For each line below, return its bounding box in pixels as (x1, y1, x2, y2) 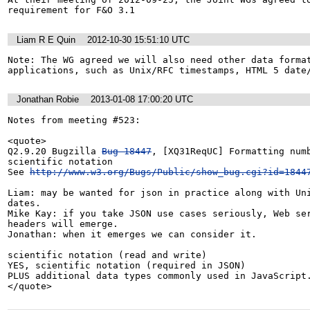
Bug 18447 (102, 145, 152, 156)
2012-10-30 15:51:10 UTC (87, 34, 190, 45)
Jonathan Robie (17, 94, 79, 105)
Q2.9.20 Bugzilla (8, 145, 102, 156)
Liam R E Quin (17, 34, 75, 45)
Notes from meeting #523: (8, 114, 140, 125)
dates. (8, 197, 41, 208)
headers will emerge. (8, 218, 118, 229)
